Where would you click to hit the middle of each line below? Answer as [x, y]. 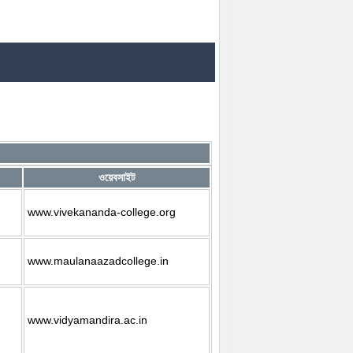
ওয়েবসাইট [117, 177]
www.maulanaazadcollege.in [98, 260]
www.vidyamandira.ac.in [88, 320]
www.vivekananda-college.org [102, 212]
